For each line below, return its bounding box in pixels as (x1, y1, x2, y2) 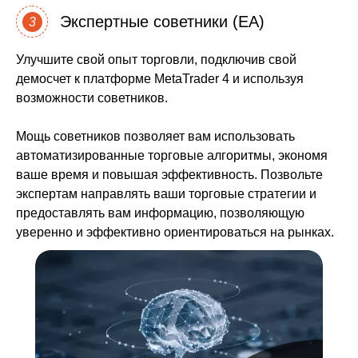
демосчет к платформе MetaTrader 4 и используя (16, 72, 304, 86)
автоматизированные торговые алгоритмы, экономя (16, 149, 328, 162)
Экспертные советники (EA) (60, 13, 265, 30)
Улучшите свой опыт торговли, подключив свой (16, 53, 296, 66)
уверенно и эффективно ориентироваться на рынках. (16, 225, 334, 239)
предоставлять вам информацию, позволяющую (16, 206, 304, 220)
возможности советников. (16, 91, 168, 105)
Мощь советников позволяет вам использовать (16, 129, 295, 143)
